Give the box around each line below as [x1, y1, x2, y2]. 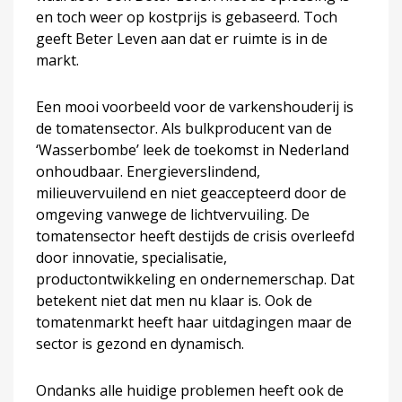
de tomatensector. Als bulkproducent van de [36, 118, 332, 138]
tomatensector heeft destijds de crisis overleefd [36, 226, 354, 246]
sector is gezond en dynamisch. [36, 334, 244, 354]
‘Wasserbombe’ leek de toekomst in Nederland [36, 140, 349, 160]
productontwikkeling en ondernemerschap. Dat [36, 269, 354, 289]
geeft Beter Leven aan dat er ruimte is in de [36, 29, 328, 48]
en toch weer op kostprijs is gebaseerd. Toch [36, 7, 337, 27]
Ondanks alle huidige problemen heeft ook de [36, 380, 344, 400]
